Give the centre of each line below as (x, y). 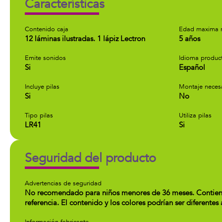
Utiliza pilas (195, 115)
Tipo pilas (39, 115)
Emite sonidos (45, 58)
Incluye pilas (42, 87)
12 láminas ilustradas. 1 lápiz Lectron (85, 39)
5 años (190, 39)
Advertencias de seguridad (63, 183)
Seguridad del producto (90, 158)
